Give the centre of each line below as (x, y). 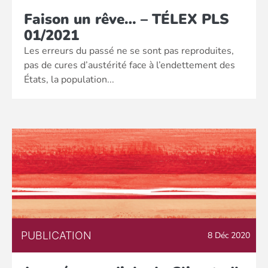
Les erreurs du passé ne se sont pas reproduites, (129, 51)
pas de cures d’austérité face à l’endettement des (130, 65)
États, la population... (69, 80)
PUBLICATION (56, 235)
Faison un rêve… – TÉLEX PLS (127, 19)
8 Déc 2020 (229, 235)
